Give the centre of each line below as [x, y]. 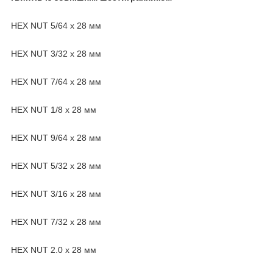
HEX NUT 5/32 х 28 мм [56, 165]
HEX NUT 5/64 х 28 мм [56, 25]
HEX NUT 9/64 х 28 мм [56, 137]
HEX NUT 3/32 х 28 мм [56, 53]
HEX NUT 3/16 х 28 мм [56, 193]
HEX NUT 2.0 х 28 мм [54, 250]
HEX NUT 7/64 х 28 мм [56, 81]
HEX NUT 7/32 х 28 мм [56, 222]
